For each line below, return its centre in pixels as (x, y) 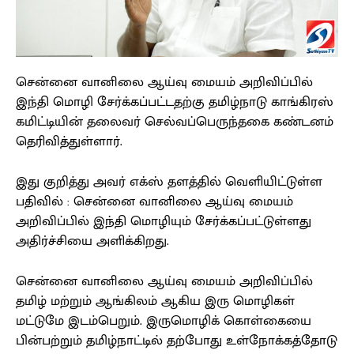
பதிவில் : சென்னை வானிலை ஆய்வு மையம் (154, 202)
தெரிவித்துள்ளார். (69, 142)
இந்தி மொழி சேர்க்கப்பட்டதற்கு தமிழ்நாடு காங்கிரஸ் (175, 102)
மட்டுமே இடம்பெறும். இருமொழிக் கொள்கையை (164, 321)
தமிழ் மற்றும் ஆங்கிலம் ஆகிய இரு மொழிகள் (155, 301)
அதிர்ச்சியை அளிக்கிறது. (92, 241)
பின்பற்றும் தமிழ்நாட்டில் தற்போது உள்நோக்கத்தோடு (177, 341)
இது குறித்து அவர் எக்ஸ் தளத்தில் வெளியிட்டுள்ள (169, 182)
